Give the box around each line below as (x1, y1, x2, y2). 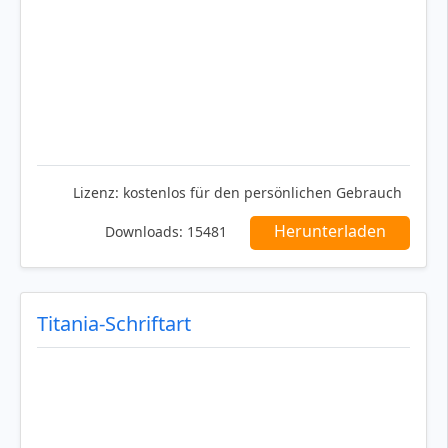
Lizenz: (73, 183, 119, 203)
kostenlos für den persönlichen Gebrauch (119, 183, 402, 203)
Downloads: (105, 222, 183, 242)
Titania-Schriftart (37, 310, 191, 338)
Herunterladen (274, 220, 386, 243)
